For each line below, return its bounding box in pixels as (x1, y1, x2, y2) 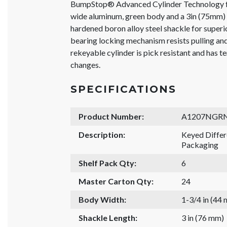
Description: (79, 129, 126, 139)
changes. (70, 59, 101, 69)
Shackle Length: (79, 212, 138, 222)
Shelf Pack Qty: (79, 158, 137, 168)
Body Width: (79, 194, 127, 204)
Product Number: (79, 111, 144, 121)
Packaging (181, 139, 218, 149)
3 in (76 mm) (181, 212, 224, 222)
